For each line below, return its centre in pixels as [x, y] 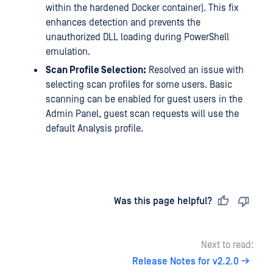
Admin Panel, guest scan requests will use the [142, 114]
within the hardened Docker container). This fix [142, 8]
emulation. [68, 52]
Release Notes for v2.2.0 [186, 261]
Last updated [63, 201]
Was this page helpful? [163, 201]
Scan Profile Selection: [96, 70]
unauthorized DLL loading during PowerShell [137, 37]
